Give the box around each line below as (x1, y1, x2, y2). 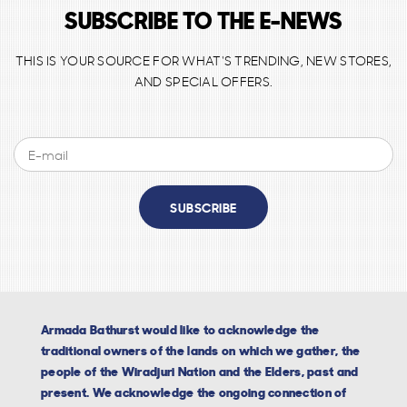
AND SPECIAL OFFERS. (134, 72, 273, 90)
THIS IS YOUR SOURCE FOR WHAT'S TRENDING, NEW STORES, (15, 51, 392, 69)
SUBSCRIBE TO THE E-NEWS (65, 4, 342, 35)
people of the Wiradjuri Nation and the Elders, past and (41, 362, 359, 380)
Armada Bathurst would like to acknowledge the (41, 321, 320, 338)
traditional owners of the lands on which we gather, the (41, 342, 361, 359)
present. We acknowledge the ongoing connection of (41, 383, 347, 401)
